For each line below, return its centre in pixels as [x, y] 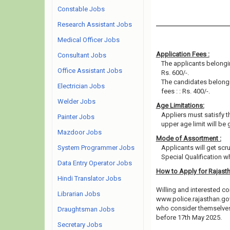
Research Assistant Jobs [95, 24]
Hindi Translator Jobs [89, 178]
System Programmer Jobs [96, 148]
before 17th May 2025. [189, 217]
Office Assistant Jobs [90, 71]
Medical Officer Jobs [89, 40]
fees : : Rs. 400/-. [185, 91]
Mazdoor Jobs [80, 132]
